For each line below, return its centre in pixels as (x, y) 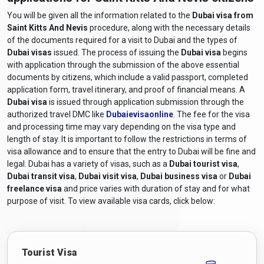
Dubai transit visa (41, 176)
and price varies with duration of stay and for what (156, 188)
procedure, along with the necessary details (170, 27)
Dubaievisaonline (140, 114)
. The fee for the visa (212, 114)
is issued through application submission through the (146, 102)
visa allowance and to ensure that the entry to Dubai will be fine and (131, 151)
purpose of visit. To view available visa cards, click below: (111, 201)
